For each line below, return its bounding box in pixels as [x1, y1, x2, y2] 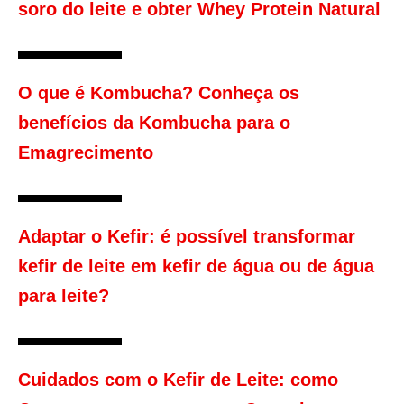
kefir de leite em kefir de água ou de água [18, 256, 374, 277]
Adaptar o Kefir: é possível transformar [18, 226, 355, 247]
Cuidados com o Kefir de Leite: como [18, 370, 338, 390]
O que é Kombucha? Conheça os [18, 83, 299, 104]
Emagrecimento [18, 142, 153, 163]
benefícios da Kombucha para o [18, 113, 290, 133]
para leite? [18, 286, 109, 307]
